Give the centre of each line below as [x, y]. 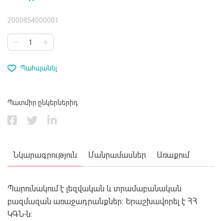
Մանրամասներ [117, 155]
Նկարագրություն [45, 155]
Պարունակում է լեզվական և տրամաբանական [94, 189]
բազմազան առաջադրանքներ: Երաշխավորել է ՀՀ [102, 202]
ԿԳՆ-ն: [20, 215]
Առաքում [173, 155]
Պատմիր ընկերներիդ [43, 103]
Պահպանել [39, 68]
